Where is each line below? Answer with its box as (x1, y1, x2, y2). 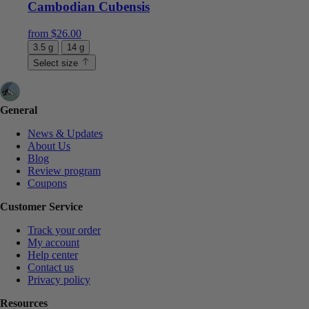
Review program (28, 165, 101, 177)
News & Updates (28, 128, 103, 140)
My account (28, 237, 79, 249)
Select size (33, 57, 81, 68)
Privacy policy (28, 274, 90, 286)
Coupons (28, 177, 67, 190)
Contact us (28, 261, 74, 274)
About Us (28, 140, 70, 152)
